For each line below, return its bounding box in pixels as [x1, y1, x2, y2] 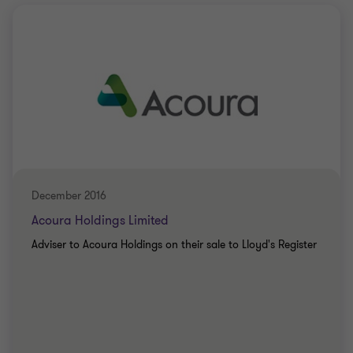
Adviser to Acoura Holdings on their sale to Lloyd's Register [32, 237, 317, 252]
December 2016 [32, 188, 106, 203]
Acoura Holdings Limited [32, 212, 169, 229]
